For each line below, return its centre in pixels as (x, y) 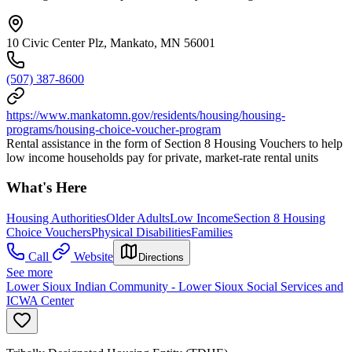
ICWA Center (40, 301)
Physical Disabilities (141, 233)
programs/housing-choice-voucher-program (114, 129)
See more (29, 273)
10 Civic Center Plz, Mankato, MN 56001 (111, 42)
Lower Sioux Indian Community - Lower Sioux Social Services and (175, 287)
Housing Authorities (56, 218)
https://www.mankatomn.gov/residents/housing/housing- (146, 115)
